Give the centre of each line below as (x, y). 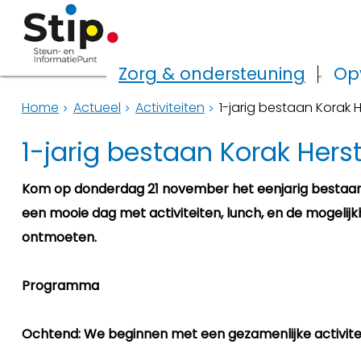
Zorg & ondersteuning (212, 74)
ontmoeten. (59, 237)
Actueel (97, 108)
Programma (60, 286)
